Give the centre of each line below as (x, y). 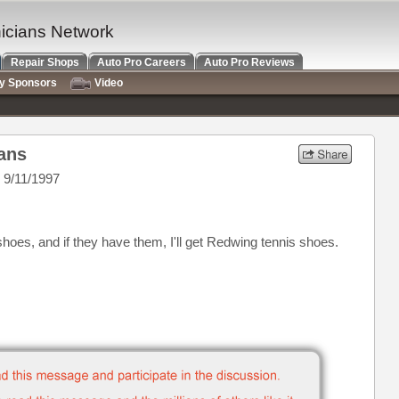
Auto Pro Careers (142, 62)
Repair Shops (45, 62)
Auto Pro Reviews (249, 62)
